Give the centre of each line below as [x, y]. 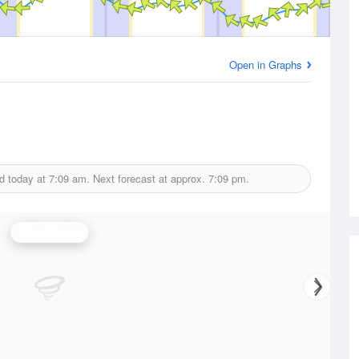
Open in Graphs [266, 65]
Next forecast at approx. [149, 178]
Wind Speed [50, 232]
